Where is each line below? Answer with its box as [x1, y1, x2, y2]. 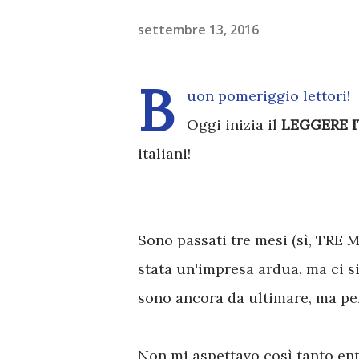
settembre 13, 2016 [138, 20, 259, 38]
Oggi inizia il [187, 115, 281, 134]
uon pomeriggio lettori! [187, 87, 350, 105]
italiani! [138, 144, 191, 163]
